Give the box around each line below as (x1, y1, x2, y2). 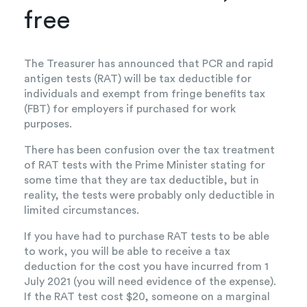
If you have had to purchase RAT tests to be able (24, 231, 269, 243)
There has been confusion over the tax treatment (24, 145, 275, 156)
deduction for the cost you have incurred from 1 (24, 261, 269, 273)
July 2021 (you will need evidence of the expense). (24, 276, 276, 288)
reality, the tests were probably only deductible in (24, 190, 275, 201)
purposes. (24, 119, 72, 130)
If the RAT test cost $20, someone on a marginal (24, 291, 270, 303)
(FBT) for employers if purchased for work (24, 103, 236, 115)
